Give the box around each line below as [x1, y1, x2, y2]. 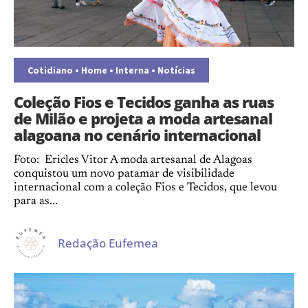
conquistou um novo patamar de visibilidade [14, 168, 234, 180]
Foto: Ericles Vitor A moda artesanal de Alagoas [14, 155, 252, 166]
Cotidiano [27, 64, 73, 76]
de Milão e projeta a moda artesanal [14, 108, 272, 129]
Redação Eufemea [58, 234, 158, 251]
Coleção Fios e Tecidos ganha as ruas [14, 91, 274, 112]
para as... [14, 196, 58, 208]
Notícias [157, 64, 195, 76]
